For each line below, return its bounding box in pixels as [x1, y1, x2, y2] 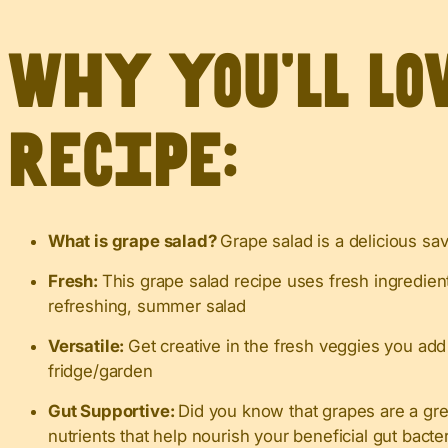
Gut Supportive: [48, 400, 179, 421]
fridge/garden [48, 360, 153, 381]
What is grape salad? [48, 230, 221, 251]
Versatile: [48, 335, 129, 356]
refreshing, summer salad [48, 295, 246, 316]
